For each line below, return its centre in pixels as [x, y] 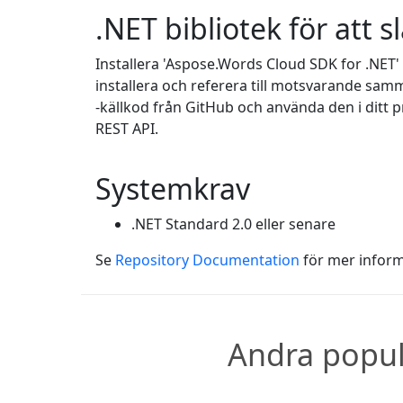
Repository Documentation [207, 260]
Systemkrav [173, 189]
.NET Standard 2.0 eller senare [233, 224]
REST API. [127, 129]
